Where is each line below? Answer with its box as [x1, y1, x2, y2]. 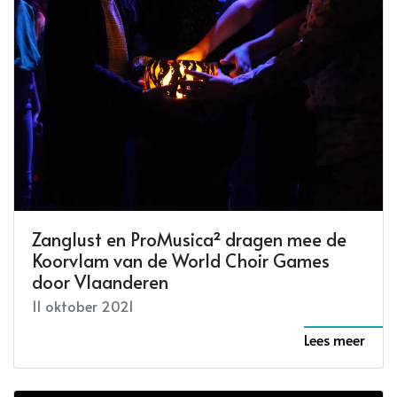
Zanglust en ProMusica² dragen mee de [32, 226, 346, 252]
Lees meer [304, 329, 365, 349]
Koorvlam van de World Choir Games [32, 247, 330, 273]
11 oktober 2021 [32, 295, 134, 315]
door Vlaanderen [32, 269, 168, 294]
